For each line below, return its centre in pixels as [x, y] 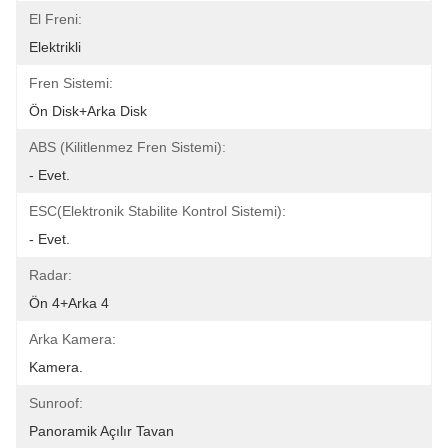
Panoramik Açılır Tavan [101, 431]
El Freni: [55, 19]
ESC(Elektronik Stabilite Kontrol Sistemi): [157, 211]
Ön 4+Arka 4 [69, 303]
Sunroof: [56, 403]
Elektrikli [55, 47]
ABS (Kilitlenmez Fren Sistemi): [127, 147]
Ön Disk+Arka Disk [88, 111]
